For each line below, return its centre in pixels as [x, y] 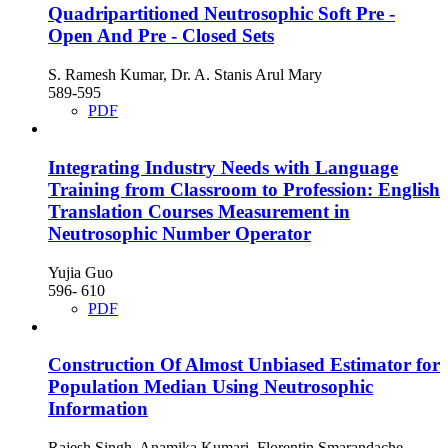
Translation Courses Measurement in [199, 211]
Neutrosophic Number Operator [179, 233]
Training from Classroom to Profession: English [244, 189]
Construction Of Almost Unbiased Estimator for [244, 365]
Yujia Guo [80, 272]
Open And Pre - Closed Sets [161, 36]
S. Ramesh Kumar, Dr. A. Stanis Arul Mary [185, 75]
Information [98, 409]
